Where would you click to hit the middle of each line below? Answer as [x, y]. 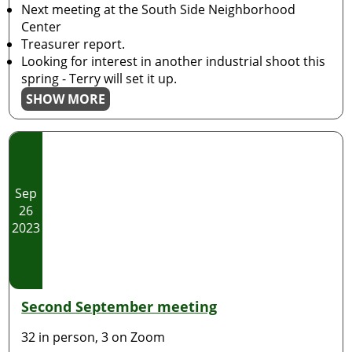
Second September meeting [119, 306]
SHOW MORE [66, 99]
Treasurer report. [73, 44]
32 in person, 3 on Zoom [93, 337]
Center [42, 27]
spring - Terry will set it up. [99, 79]
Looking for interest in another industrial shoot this [174, 61]
